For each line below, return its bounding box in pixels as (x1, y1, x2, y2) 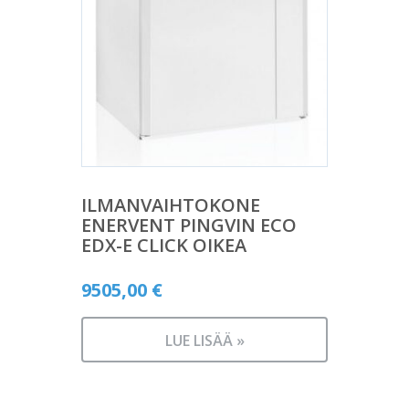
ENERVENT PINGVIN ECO (81, 213, 297, 238)
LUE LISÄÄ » (164, 330, 245, 351)
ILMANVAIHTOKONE (81, 193, 260, 218)
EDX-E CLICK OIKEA (81, 233, 246, 258)
